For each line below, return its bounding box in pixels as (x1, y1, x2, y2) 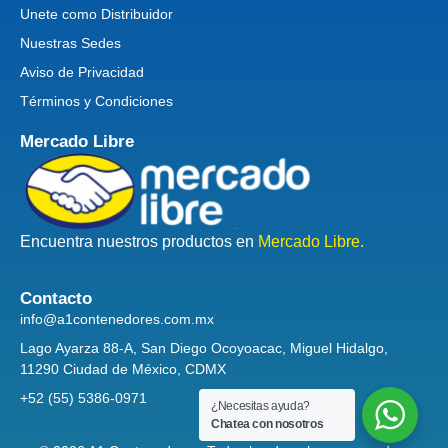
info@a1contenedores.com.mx (20, 310, 214, 327)
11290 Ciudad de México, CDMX (20, 360, 226, 377)
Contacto (20, 288, 92, 308)
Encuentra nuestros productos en (20, 233, 254, 251)
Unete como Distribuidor (20, 6, 173, 23)
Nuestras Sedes (20, 35, 121, 52)
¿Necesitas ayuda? (211, 399, 310, 413)
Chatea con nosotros (211, 417, 324, 431)
